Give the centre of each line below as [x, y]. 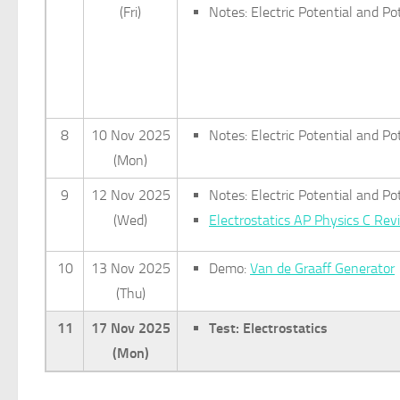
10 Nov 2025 [130, 135]
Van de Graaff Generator [322, 268]
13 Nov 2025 [130, 268]
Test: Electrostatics [268, 328]
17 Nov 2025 [130, 328]
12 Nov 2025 [130, 195]
